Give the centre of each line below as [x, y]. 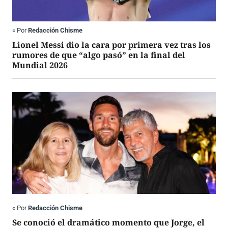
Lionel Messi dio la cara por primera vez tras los [111, 45]
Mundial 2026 [40, 65]
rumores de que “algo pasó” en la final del [99, 55]
